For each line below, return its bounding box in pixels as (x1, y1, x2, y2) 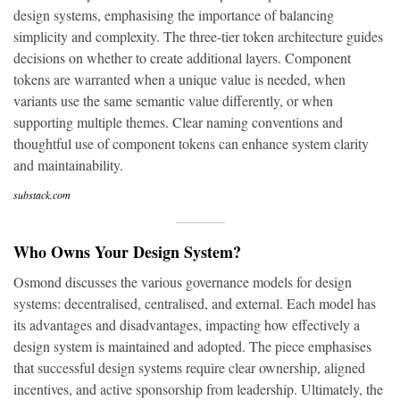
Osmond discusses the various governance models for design (13, 272, 352, 291)
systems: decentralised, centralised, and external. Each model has (13, 294, 376, 312)
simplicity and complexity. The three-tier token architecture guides (13, 27, 383, 46)
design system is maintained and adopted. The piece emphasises (13, 337, 371, 355)
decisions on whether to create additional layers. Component (13, 48, 351, 67)
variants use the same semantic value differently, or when (13, 91, 333, 110)
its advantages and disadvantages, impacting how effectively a (13, 315, 360, 334)
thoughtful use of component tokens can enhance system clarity (13, 134, 369, 153)
